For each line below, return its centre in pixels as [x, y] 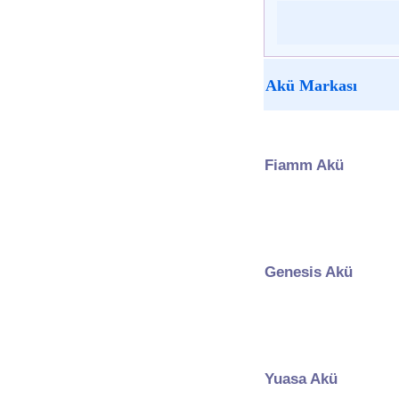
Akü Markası [311, 85]
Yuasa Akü [301, 379]
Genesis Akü [309, 272]
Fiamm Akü [304, 165]
